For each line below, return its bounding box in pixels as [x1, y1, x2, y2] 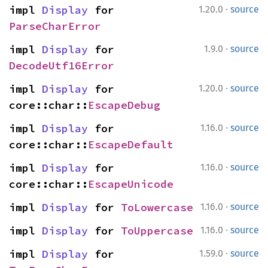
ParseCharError [9, 19, 101, 33]
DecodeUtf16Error [9, 59, 114, 72]
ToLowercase [121, 200, 193, 214]
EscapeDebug [88, 98, 160, 112]
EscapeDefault [88, 138, 173, 151]
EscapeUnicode [88, 177, 173, 191]
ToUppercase [121, 224, 193, 237]
